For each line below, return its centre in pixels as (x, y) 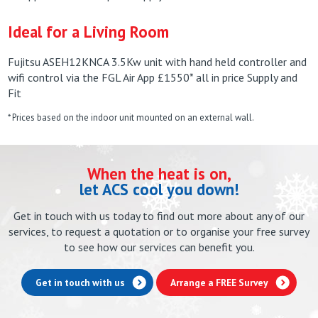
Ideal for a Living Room (89, 32)
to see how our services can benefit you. (159, 247)
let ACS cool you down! (159, 190)
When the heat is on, (159, 174)
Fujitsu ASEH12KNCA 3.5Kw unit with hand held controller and (158, 62)
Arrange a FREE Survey (219, 283)
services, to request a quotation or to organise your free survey (159, 232)
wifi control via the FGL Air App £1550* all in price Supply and (153, 78)
